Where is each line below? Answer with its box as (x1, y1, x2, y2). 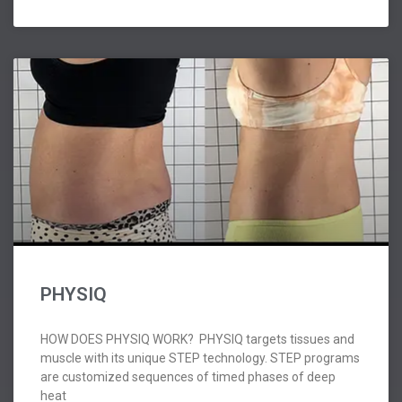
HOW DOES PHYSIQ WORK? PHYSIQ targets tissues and (40, 332, 354, 347)
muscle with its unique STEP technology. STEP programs (40, 351, 360, 366)
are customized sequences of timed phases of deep (40, 370, 336, 385)
